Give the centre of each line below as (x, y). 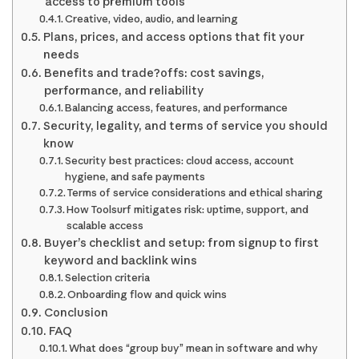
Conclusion (76, 313)
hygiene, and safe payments (135, 177)
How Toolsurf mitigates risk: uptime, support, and (188, 210)
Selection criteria (108, 278)
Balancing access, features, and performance (177, 108)
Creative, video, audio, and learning (152, 19)
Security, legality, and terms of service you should (185, 126)
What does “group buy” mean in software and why (194, 348)
